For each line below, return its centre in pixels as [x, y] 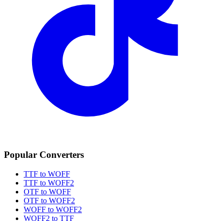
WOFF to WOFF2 [53, 209]
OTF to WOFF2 [49, 200]
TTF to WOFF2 [49, 183]
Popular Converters [44, 154]
